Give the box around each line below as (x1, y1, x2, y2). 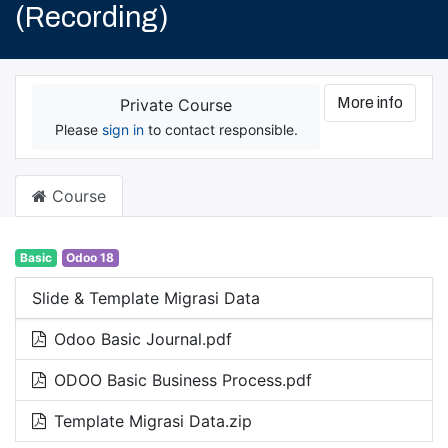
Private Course (120, 94, 232, 115)
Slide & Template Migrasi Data (32, 287, 260, 308)
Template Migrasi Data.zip (54, 410, 252, 431)
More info (337, 93, 403, 111)
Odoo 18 (66, 250, 115, 266)
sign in (101, 120, 144, 138)
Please (54, 120, 102, 138)
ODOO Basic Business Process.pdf (54, 369, 312, 390)
